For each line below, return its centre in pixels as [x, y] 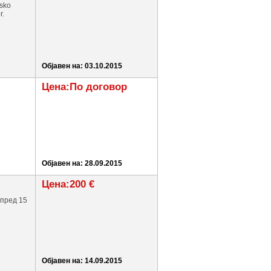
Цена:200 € [68, 184]
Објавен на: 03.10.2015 [82, 66]
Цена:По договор [84, 87]
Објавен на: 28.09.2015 [82, 163]
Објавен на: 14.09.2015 [82, 261]
